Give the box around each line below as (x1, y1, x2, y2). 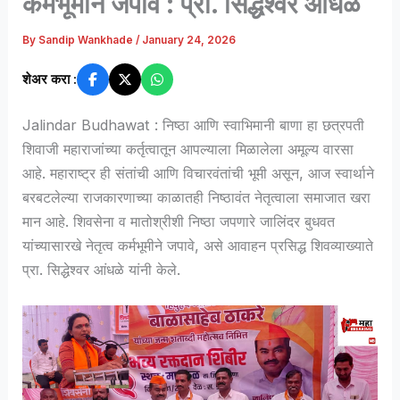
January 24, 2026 (142, 34, 237, 47)
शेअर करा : (22, 70, 78, 87)
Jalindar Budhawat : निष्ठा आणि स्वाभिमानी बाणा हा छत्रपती (22, 115, 365, 134)
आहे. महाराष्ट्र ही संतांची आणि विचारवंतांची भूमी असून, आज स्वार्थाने (22, 163, 375, 182)
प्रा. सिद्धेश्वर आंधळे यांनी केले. (22, 260, 181, 279)
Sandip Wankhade (38, 34, 137, 47)
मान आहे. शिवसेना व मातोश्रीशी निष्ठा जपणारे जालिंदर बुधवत (22, 212, 336, 230)
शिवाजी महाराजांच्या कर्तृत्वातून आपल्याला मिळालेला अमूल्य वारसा (22, 139, 354, 158)
